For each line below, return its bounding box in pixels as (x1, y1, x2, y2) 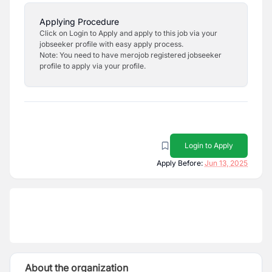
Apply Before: (157, 158, 203, 168)
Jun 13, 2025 (205, 158, 248, 168)
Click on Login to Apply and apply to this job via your (39, 29, 217, 38)
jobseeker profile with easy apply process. (39, 39, 183, 49)
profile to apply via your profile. (39, 61, 146, 70)
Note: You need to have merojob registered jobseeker (39, 50, 222, 59)
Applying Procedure (39, 16, 119, 27)
